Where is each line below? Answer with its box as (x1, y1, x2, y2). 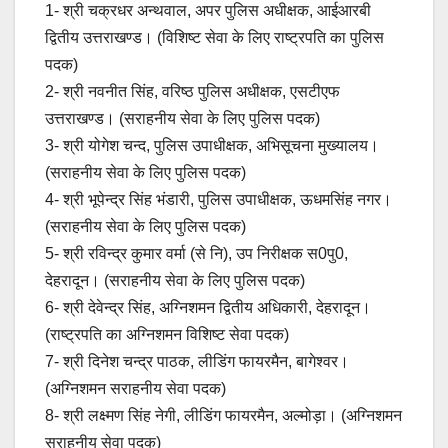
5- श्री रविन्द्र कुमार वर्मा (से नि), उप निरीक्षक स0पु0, (45, 244, 348, 262)
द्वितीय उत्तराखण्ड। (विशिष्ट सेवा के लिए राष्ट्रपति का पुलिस (45, 28, 384, 46)
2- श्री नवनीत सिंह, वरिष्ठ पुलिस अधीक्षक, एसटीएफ (45, 82, 340, 100)
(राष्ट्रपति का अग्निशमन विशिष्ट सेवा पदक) (45, 325, 289, 343)
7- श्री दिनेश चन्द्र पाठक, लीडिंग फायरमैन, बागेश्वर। (45, 352, 349, 370)
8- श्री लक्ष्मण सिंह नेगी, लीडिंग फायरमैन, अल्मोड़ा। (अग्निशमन (45, 406, 402, 424)
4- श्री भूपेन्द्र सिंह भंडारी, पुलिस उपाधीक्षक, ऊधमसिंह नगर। (45, 190, 392, 208)
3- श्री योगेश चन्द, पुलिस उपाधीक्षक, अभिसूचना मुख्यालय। (45, 136, 379, 154)
